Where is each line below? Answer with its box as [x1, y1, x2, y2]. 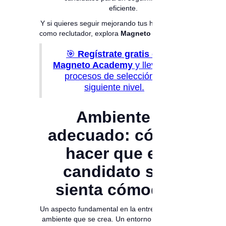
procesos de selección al [65, 71, 164, 82]
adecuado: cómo [48, 126, 178, 145]
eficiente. [108, 4, 138, 13]
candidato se [63, 162, 163, 181]
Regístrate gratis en [78, 49, 162, 60]
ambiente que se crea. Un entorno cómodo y [41, 215, 185, 223]
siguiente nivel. [84, 82, 144, 93]
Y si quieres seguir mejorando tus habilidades [40, 19, 186, 28]
